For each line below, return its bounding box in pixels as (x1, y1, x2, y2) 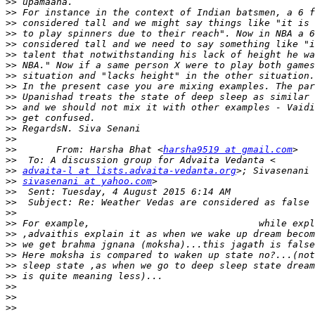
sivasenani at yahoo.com (22, 176, 152, 187)
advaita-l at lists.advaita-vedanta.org (22, 165, 236, 176)
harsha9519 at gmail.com (163, 144, 292, 155)
